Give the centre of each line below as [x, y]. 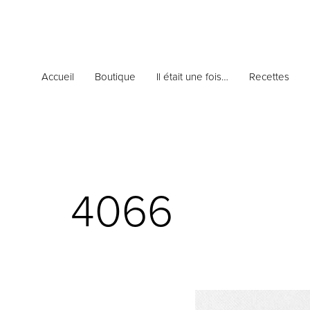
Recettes [269, 77]
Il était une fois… [192, 77]
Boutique [115, 77]
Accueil [58, 77]
